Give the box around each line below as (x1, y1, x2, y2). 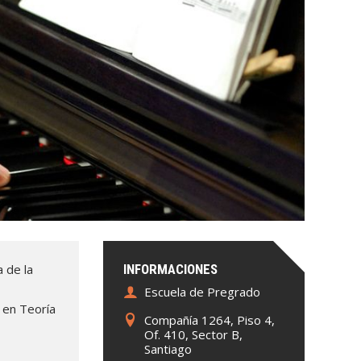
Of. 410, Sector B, (143, 326, 243, 343)
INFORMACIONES (122, 261, 218, 278)
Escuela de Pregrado (143, 284, 260, 301)
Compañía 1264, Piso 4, (143, 312, 275, 329)
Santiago (143, 341, 192, 358)
